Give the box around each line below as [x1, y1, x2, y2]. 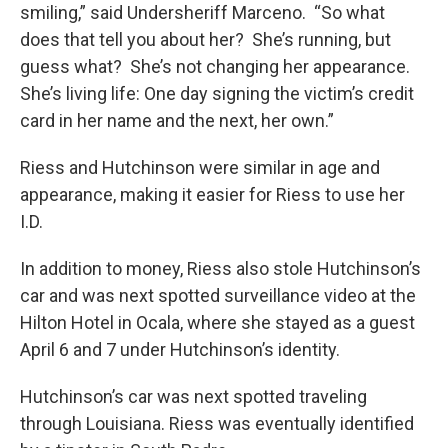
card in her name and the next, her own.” [20, 110, 334, 132]
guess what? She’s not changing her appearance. [20, 56, 414, 78]
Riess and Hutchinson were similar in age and [20, 157, 380, 179]
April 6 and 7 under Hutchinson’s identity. [20, 339, 340, 361]
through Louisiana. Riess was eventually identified [20, 413, 414, 435]
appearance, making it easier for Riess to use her [20, 184, 405, 206]
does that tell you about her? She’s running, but [20, 29, 391, 51]
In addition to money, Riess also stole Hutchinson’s [20, 258, 421, 280]
